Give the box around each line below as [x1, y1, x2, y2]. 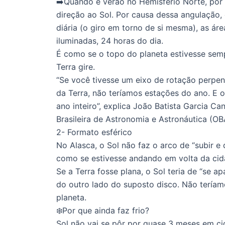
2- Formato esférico [56, 127, 132, 137]
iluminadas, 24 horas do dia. [56, 35, 163, 46]
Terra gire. [56, 61, 95, 72]
